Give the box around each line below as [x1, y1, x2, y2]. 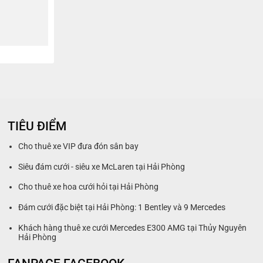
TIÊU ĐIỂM [7, 119, 66, 134]
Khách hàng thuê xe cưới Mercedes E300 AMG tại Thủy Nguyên [18, 222, 247, 233]
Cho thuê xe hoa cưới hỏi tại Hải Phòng [18, 182, 159, 193]
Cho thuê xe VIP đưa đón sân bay [18, 141, 139, 152]
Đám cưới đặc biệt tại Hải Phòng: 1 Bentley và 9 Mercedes [18, 203, 226, 213]
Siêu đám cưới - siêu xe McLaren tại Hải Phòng [18, 161, 186, 172]
